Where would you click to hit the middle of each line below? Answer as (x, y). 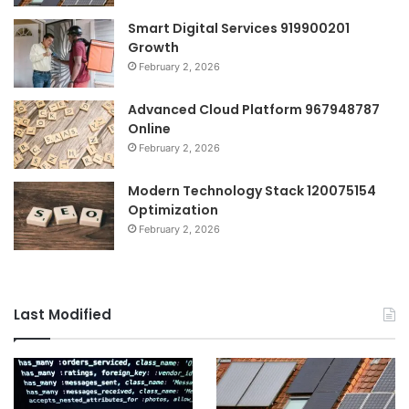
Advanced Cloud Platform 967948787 (254, 109)
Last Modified (63, 314)
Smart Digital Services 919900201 (239, 28)
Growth (153, 47)
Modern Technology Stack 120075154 (252, 190)
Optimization (173, 210)
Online (149, 128)
